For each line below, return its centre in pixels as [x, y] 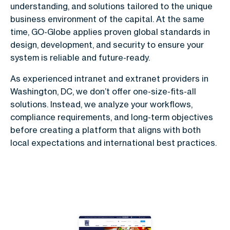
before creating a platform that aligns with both [106, 130]
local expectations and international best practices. [113, 143]
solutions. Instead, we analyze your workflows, [101, 104]
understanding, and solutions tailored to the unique [111, 6]
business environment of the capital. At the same [107, 19]
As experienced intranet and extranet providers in [109, 79]
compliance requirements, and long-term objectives [112, 117]
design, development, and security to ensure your [107, 45]
